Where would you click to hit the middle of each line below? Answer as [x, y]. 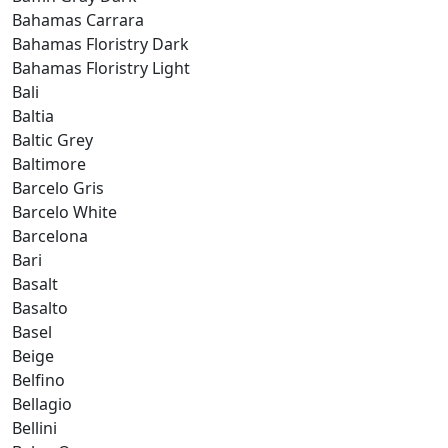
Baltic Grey [52, 139]
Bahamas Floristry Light [101, 67]
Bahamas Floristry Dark [100, 43]
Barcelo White [64, 211]
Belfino [38, 379]
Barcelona [50, 235]
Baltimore [49, 163]
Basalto [40, 307]
